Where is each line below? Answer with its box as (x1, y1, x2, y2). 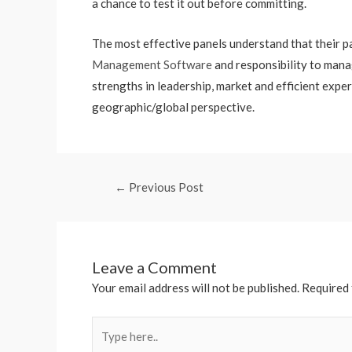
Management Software (92, 57, 212, 71)
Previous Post (126, 180, 204, 194)
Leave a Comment (92, 258, 217, 277)
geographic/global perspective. (92, 100, 255, 114)
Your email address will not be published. (92, 280, 299, 295)
